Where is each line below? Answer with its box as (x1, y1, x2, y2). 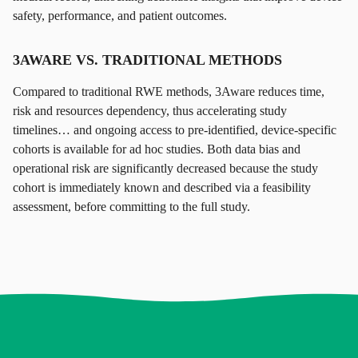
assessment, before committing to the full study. (13, 200, 250, 213)
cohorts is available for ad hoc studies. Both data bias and (13, 142, 300, 156)
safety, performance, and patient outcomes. (13, 9, 227, 22)
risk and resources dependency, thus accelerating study (13, 104, 287, 117)
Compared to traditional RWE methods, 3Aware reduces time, (13, 85, 324, 98)
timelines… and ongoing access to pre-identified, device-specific (13, 123, 336, 137)
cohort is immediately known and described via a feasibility (13, 181, 311, 194)
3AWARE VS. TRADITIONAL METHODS (13, 52, 282, 68)
